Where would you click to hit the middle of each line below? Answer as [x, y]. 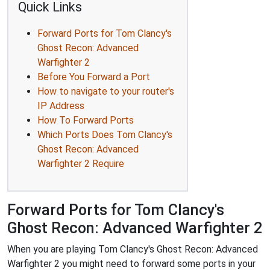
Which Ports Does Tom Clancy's [105, 135]
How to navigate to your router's [106, 91]
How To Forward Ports [86, 120]
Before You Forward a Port [94, 77]
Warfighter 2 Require [81, 164]
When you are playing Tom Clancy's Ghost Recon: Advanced [133, 249]
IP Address [61, 106]
